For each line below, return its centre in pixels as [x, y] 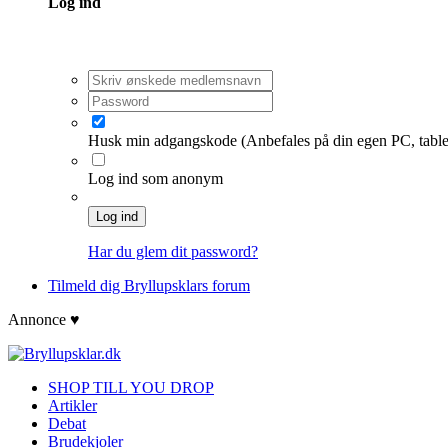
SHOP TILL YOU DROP [131, 387]
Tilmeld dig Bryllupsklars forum [149, 285]
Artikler [72, 405]
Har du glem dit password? [173, 251]
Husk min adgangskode [164, 140]
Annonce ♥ [44, 319]
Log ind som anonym [155, 178]
